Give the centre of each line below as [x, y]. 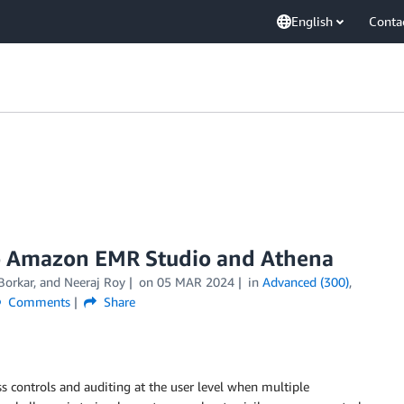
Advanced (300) [305, 282]
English [312, 21]
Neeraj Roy [95, 282]
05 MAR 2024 [195, 282]
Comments [37, 302]
